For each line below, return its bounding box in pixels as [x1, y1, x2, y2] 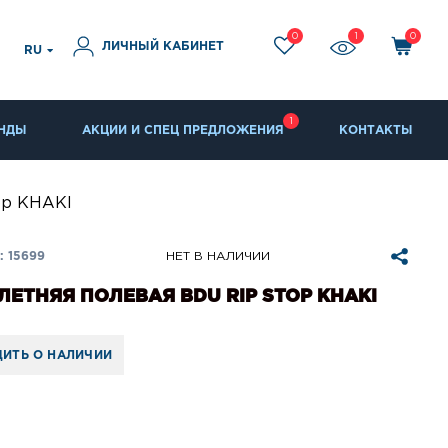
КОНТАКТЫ [339, 125, 413, 136]
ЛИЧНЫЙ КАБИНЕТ [102, 41, 224, 52]
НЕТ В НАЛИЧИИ [165, 251, 270, 262]
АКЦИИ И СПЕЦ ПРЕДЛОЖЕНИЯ [82, 125, 284, 136]
